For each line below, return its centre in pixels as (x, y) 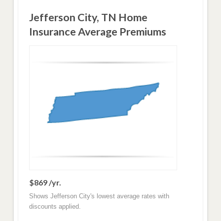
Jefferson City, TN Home (88, 17)
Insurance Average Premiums (97, 31)
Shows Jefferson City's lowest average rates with (99, 196)
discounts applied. (55, 206)
